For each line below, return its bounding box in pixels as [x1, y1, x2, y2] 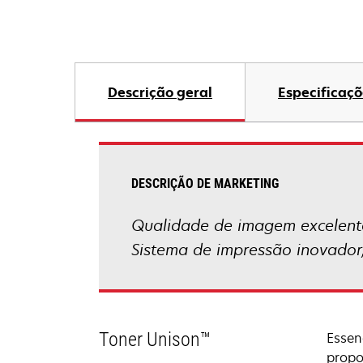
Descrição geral [108, 83, 212, 101]
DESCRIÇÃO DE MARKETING [131, 176, 279, 191]
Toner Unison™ [99, 328, 211, 351]
